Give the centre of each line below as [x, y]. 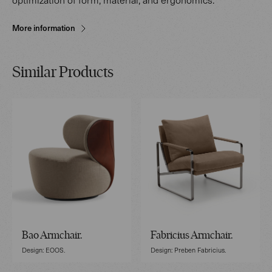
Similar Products [63, 73]
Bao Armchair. [52, 236]
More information [44, 28]
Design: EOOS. [43, 250]
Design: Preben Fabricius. [188, 250]
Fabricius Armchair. [192, 236]
